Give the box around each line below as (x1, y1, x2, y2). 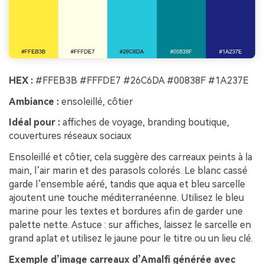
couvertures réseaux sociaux (9, 130, 131, 142)
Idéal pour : (9, 117, 60, 128)
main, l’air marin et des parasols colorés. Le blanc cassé (9, 165, 247, 177)
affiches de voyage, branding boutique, (60, 117, 229, 128)
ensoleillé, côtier (59, 95, 133, 107)
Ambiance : (9, 95, 59, 107)
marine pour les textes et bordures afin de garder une (9, 206, 243, 217)
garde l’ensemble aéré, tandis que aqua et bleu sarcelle (9, 179, 245, 190)
